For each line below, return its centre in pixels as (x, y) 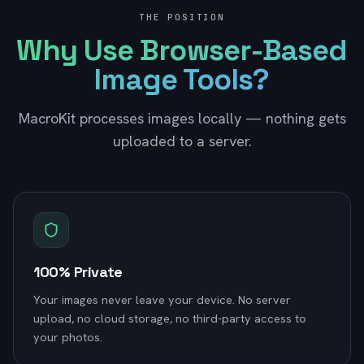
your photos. (68, 337)
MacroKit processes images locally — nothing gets (182, 118)
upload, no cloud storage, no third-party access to (170, 318)
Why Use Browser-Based (182, 50)
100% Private (78, 272)
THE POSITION (182, 17)
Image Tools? (182, 80)
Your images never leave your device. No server (162, 299)
